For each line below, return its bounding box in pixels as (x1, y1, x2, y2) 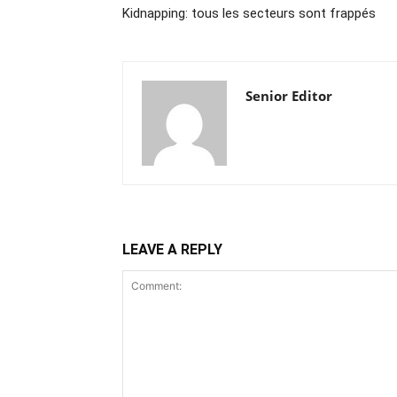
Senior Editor (245, 87, 332, 105)
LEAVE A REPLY (122, 241, 222, 258)
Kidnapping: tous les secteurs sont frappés (122, 5, 376, 21)
